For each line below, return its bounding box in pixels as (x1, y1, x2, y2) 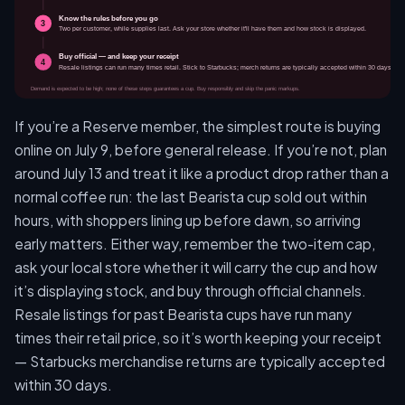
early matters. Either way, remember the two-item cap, (14, 234, 375, 252)
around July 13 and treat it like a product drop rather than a (14, 164, 389, 182)
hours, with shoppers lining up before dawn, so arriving (14, 211, 361, 229)
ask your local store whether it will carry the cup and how (14, 258, 377, 276)
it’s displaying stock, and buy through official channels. (14, 281, 366, 299)
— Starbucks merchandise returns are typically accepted (14, 352, 385, 370)
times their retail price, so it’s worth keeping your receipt (14, 328, 381, 346)
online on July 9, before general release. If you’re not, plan (14, 140, 387, 158)
